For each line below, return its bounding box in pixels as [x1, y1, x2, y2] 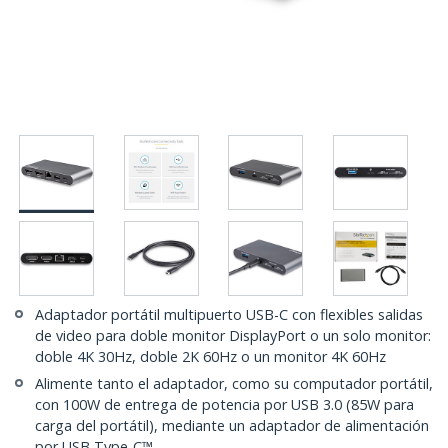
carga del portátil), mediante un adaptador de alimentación [35, 416, 429, 436]
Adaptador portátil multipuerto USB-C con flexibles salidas [35, 305, 423, 325]
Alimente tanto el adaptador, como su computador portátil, [35, 374, 433, 394]
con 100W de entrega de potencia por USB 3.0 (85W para [35, 395, 414, 415]
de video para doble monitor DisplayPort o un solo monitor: [35, 326, 431, 346]
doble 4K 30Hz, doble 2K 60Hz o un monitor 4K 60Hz [35, 347, 386, 367]
